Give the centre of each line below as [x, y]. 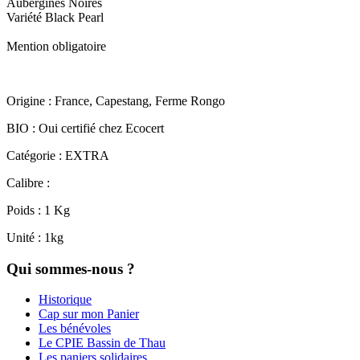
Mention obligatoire [58, 46]
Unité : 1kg [35, 237]
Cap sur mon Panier [89, 314]
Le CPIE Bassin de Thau [102, 343]
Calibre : [30, 182]
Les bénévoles [75, 329]
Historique [65, 300]
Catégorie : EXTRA [58, 155]
